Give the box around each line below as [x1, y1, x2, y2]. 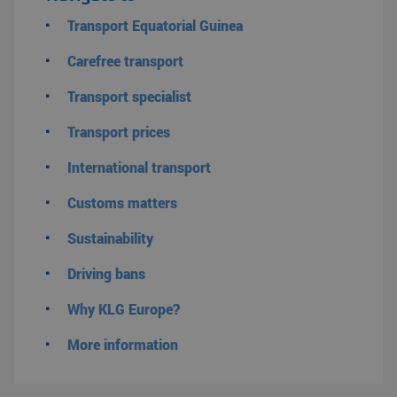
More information [67, 335, 178, 354]
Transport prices [67, 122, 170, 141]
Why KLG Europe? [67, 300, 180, 318]
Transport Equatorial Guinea [67, 16, 243, 35]
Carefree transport [67, 51, 183, 70]
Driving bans [67, 264, 145, 283]
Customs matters [67, 193, 177, 212]
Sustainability [67, 229, 153, 247]
